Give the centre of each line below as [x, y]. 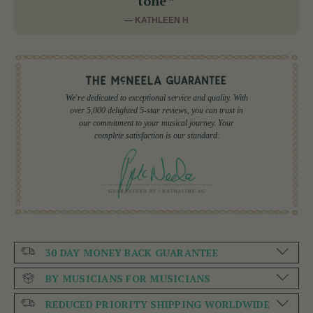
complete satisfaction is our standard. [156, 135]
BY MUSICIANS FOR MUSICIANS [128, 279]
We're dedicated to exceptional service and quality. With [156, 97]
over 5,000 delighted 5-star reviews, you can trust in [156, 110]
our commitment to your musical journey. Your [156, 123]
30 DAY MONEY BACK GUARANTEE [132, 253]
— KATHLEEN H [156, 21]
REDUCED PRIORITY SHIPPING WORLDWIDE [158, 305]
